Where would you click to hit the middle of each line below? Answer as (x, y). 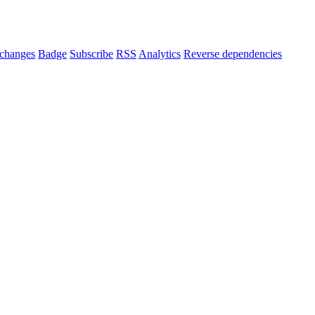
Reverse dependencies (233, 54)
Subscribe (91, 54)
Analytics (160, 54)
